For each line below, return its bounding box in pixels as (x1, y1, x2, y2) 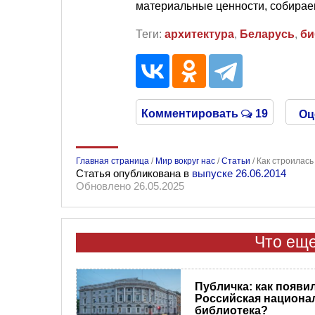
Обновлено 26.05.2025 (76, 180, 184, 193)
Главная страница (76, 156, 149, 167)
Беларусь (240, 28, 295, 41)
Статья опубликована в (76, 167, 192, 180)
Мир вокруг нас (155, 156, 215, 167)
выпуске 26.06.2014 (192, 167, 286, 180)
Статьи (221, 156, 250, 167)
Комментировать (141, 108, 242, 120)
